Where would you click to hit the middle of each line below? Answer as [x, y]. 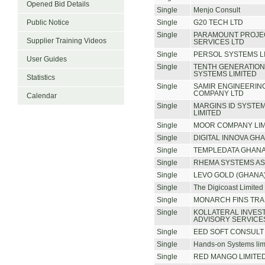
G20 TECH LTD [218, 22]
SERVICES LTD [219, 42]
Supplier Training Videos [67, 41]
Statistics [41, 77]
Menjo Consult [217, 10]
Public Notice [48, 22]
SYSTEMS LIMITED [225, 74]
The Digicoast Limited [228, 188]
